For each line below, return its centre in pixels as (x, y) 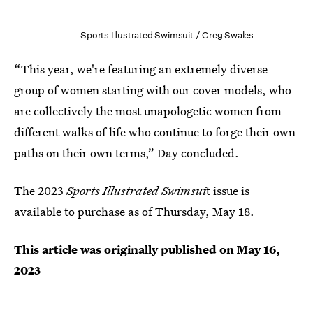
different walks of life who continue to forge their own (155, 131)
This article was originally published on (125, 249)
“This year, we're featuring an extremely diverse (141, 68)
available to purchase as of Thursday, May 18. (134, 211)
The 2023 (40, 190)
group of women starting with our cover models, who (153, 89)
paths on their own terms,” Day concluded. (126, 152)
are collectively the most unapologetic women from (148, 110)
